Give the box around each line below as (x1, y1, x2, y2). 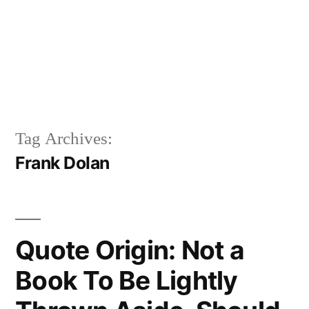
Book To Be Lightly (15, 264, 238, 296)
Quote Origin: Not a (15, 234, 244, 266)
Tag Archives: (15, 128, 112, 150)
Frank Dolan (15, 152, 110, 173)
